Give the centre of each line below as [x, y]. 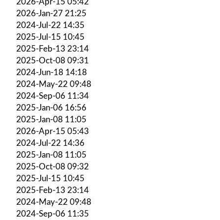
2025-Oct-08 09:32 [53, 166]
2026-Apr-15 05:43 [53, 131]
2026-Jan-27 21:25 [51, 13]
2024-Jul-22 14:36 [50, 143]
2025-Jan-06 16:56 [51, 108]
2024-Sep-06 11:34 [53, 96]
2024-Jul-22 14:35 [50, 25]
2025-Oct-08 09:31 [53, 60]
